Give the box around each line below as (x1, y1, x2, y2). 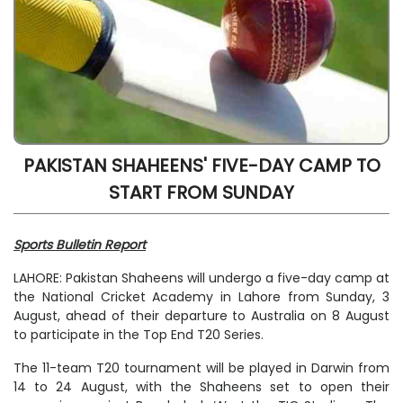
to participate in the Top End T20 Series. (13, 325, 264, 344)
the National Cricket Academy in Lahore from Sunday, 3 (13, 287, 390, 306)
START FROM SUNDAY (109, 179, 294, 205)
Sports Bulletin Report (13, 235, 146, 254)
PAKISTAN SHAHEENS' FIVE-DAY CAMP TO (22, 152, 381, 178)
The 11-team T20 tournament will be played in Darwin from (13, 358, 390, 377)
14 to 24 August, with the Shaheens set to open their (13, 377, 390, 396)
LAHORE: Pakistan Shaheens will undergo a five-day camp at (13, 268, 390, 287)
